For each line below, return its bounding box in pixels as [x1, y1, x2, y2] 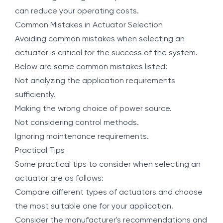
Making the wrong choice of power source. [15, 105, 172, 113]
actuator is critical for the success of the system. [15, 49, 198, 57]
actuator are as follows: [15, 175, 104, 183]
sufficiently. [15, 91, 56, 99]
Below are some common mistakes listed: [15, 63, 167, 71]
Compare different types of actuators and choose [15, 189, 203, 197]
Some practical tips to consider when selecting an [15, 161, 201, 169]
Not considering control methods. [15, 119, 139, 127]
